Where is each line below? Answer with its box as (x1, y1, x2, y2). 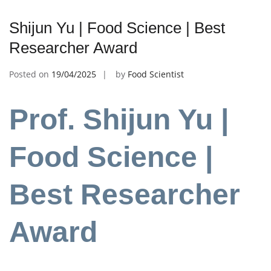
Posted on (9, 68, 51, 80)
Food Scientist (128, 68, 184, 80)
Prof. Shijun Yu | (9, 103, 229, 136)
